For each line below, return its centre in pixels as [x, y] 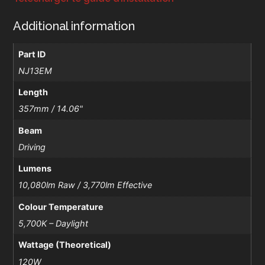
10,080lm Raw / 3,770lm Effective [85, 185]
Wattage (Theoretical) [64, 245]
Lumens [35, 169]
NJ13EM [35, 70]
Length [33, 92]
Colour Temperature [61, 206]
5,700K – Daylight [53, 223]
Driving [32, 147]
